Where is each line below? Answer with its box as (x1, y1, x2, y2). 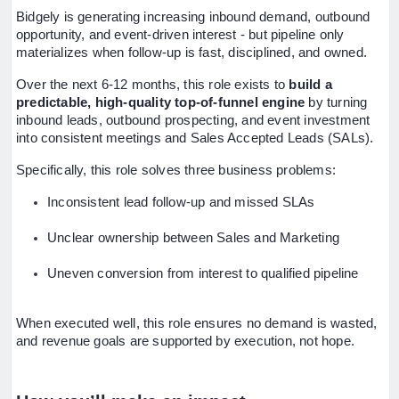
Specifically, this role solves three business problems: (16, 163, 336, 177)
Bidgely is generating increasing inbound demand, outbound (16, 10, 370, 24)
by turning (305, 95, 368, 110)
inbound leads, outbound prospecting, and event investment (16, 113, 370, 127)
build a (289, 77, 332, 92)
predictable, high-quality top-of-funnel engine (16, 95, 305, 110)
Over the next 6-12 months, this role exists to (16, 77, 289, 92)
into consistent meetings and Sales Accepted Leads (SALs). (16, 131, 374, 145)
